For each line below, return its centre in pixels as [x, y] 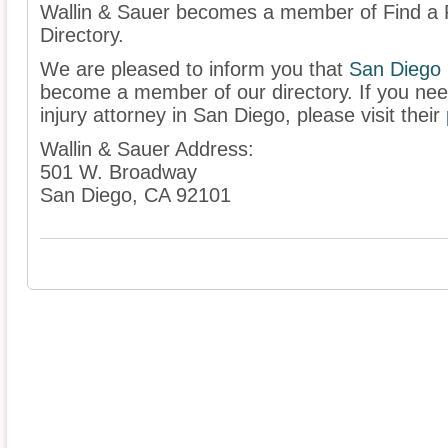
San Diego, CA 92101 [135, 195]
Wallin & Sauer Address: [147, 149]
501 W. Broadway [118, 172]
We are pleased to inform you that [194, 69]
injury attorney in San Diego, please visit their [243, 115]
